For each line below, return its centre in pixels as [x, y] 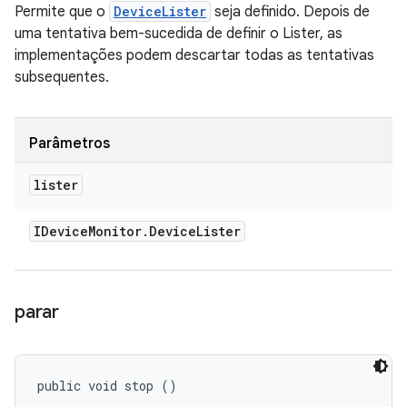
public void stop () [107, 386]
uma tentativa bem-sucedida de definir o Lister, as [179, 34]
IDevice [61, 231]
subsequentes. [62, 77]
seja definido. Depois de [290, 12]
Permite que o [62, 12]
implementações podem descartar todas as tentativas [194, 55]
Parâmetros [69, 144]
